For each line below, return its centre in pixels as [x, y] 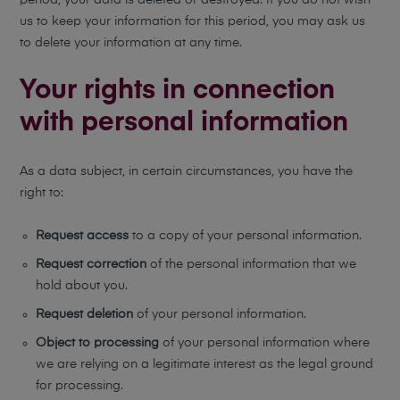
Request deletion [85, 314]
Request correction [92, 264]
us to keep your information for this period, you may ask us [193, 21]
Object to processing [98, 343]
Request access [83, 236]
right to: [42, 193]
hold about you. [82, 286]
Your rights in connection [178, 91]
